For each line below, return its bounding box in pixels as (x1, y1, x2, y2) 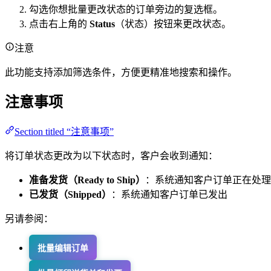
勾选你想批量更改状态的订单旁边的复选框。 (29, 4, 223, 15)
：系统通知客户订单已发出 (111, 189, 227, 200)
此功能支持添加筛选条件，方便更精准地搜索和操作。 (5, 67, 237, 77)
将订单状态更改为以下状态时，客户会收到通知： (5, 151, 218, 162)
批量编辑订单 (38, 244, 88, 253)
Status (90, 18, 115, 29)
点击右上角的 (29, 18, 90, 29)
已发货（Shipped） (29, 189, 111, 200)
